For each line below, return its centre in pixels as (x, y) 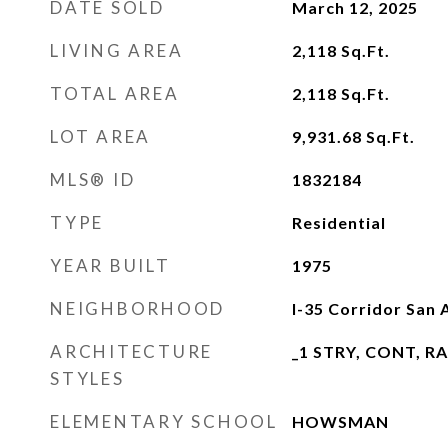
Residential (338, 222)
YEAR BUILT (110, 265)
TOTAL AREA (115, 93)
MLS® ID (93, 179)
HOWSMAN (340, 421)
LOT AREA (100, 136)
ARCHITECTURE (131, 351)
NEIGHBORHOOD (137, 308)
